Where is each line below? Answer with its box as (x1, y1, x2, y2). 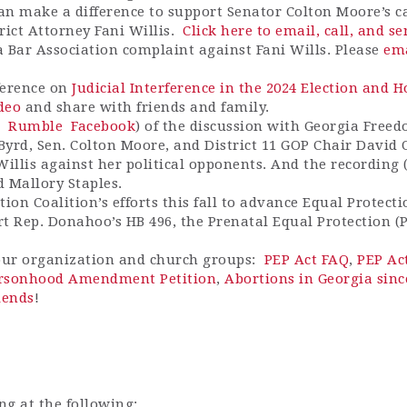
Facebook (71, 118, 135, 135)
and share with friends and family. (21, 99, 270, 116)
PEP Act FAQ (263, 252, 349, 269)
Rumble (8, 118, 63, 135)
